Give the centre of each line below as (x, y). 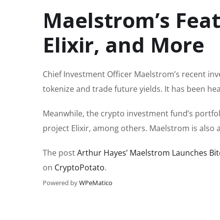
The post (60, 153)
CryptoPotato (80, 168)
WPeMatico (96, 183)
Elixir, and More (124, 45)
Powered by (61, 183)
